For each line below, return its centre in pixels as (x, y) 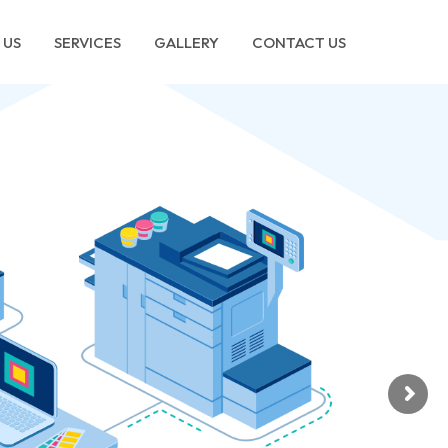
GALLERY (186, 42)
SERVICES (87, 42)
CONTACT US (299, 42)
